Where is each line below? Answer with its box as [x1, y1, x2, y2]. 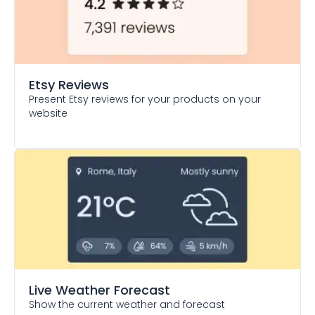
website [29, 106, 67, 120]
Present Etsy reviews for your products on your [29, 92, 261, 106]
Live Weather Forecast [29, 281, 170, 299]
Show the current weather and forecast [29, 297, 225, 311]
